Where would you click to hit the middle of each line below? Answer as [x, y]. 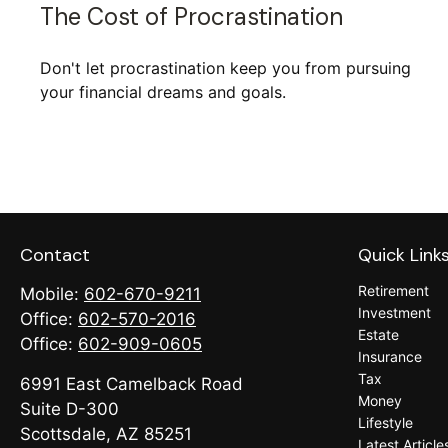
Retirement [393, 290]
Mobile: [52, 294]
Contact [55, 255]
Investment [394, 312]
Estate [378, 334]
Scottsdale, [65, 434]
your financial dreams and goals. [163, 91]
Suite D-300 [69, 409]
